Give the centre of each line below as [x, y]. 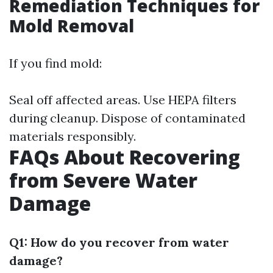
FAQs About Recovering [125, 157]
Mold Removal [72, 25]
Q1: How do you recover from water [119, 242]
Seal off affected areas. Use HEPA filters [123, 99]
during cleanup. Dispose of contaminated [127, 118]
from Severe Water [103, 180]
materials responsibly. [73, 136]
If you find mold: [55, 63]
